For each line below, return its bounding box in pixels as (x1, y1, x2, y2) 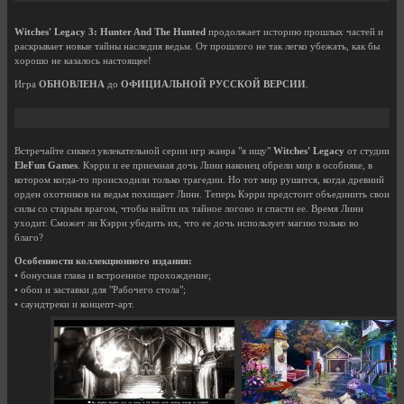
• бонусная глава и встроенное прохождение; (14, 270, 211, 280)
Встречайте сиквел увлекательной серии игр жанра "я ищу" (14, 145, 273, 156)
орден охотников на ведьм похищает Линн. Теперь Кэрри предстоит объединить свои (14, 188, 390, 199)
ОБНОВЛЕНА (39, 78, 105, 89)
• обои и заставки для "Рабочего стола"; (14, 284, 186, 295)
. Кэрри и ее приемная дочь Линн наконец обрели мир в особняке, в (78, 160, 372, 170)
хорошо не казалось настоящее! (14, 55, 151, 66)
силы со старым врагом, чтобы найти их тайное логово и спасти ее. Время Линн (14, 203, 363, 214)
